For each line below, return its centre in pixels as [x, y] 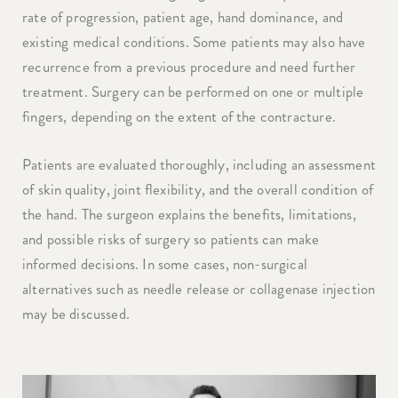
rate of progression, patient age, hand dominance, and [183, 17]
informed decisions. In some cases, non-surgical [165, 263]
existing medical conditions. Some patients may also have [194, 42]
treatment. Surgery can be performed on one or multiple [193, 92]
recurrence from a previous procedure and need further [189, 67]
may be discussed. [76, 313]
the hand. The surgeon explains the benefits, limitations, [189, 214]
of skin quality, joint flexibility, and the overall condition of [198, 189]
